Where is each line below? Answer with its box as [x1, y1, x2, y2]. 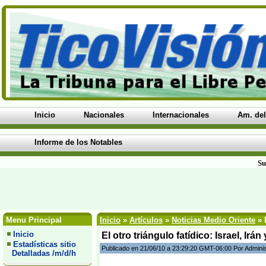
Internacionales [153, 110, 209, 119]
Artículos [129, 216, 163, 224]
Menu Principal [4, 216, 62, 224]
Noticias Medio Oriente [172, 216, 255, 224]
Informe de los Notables [34, 138, 122, 147]
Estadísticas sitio [13, 240, 76, 249]
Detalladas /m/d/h [7, 249, 76, 258]
